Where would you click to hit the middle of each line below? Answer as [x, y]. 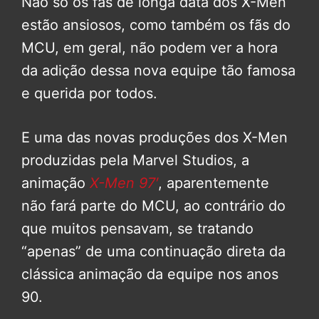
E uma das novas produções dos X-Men [155, 137]
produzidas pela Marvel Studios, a [135, 160]
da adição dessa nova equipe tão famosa [158, 70]
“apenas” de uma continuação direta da [153, 251]
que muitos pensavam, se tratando [137, 228]
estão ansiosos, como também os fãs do [156, 25]
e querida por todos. [89, 93]
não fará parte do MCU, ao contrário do [153, 205]
